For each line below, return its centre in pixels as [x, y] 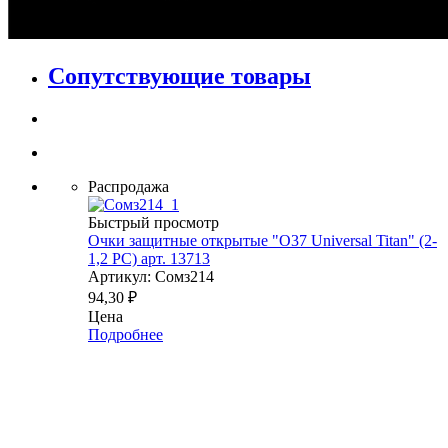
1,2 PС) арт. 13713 [149, 258]
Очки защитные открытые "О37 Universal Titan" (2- [262, 240]
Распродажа [128, 186]
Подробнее [125, 334]
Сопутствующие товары [179, 75]
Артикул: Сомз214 [151, 276]
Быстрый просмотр [153, 222]
